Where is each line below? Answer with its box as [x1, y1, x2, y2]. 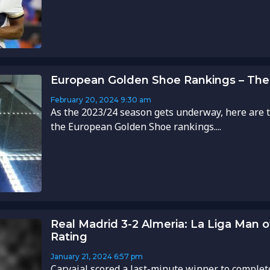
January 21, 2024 [50, 252, 112, 262]
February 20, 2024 [50, 95, 119, 105]
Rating [50, 230, 87, 244]
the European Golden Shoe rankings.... [50, 120, 221, 134]
